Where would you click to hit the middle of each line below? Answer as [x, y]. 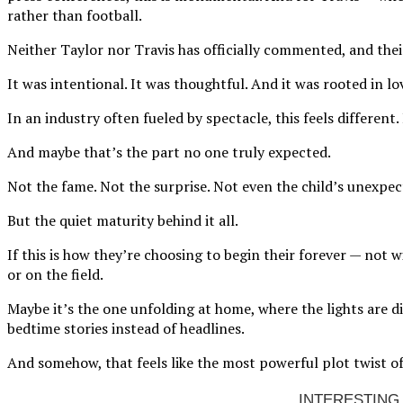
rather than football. [75, 16]
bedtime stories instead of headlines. [126, 329]
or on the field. [55, 275]
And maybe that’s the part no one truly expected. [169, 152]
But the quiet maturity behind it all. [123, 221]
